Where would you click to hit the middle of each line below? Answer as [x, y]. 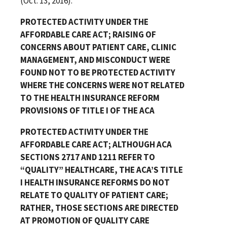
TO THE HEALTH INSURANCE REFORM [90, 98]
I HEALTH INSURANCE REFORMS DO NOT [95, 182]
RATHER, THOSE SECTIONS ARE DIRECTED [99, 207]
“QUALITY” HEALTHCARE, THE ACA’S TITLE [102, 169]
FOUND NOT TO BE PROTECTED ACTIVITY [98, 72]
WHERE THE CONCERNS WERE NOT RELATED [102, 85]
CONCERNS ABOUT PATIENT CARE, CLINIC [98, 47]
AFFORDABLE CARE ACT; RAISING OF [88, 34]
